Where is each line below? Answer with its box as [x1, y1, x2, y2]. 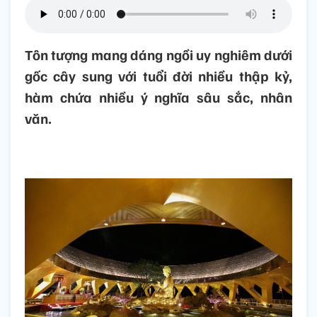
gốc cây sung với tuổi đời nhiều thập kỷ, [25, 67, 292, 86]
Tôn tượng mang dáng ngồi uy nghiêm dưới [25, 45, 292, 64]
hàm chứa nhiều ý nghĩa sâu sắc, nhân [25, 88, 292, 107]
